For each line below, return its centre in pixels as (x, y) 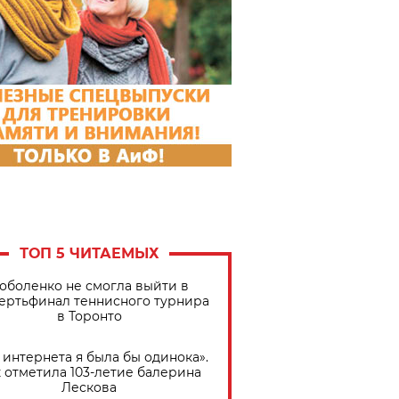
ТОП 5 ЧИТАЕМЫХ (89, 253)
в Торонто (89, 317)
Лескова (89, 388)
